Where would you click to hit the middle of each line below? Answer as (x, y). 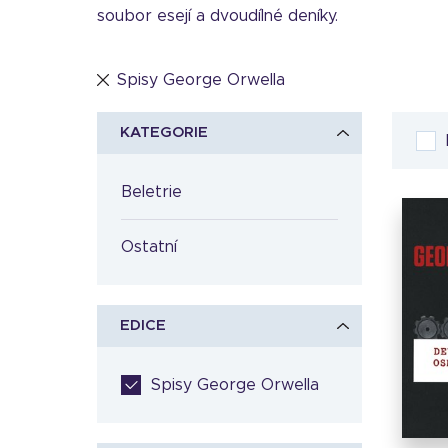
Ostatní (155, 247)
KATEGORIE (164, 132)
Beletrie (157, 192)
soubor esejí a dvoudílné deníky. (217, 16)
